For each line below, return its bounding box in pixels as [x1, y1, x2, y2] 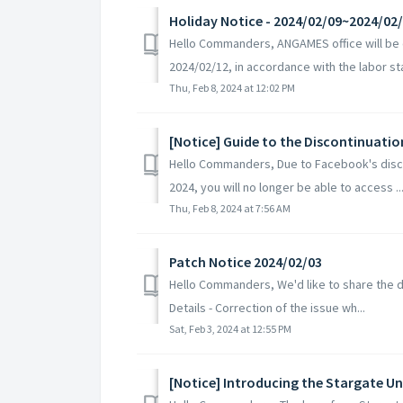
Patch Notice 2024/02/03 [169, 252, 322, 271]
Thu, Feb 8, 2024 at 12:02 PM [169, 80, 295, 94]
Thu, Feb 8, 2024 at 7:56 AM [169, 201, 291, 215]
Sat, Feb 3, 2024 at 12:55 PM [169, 321, 291, 336]
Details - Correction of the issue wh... [169, 299, 365, 316]
